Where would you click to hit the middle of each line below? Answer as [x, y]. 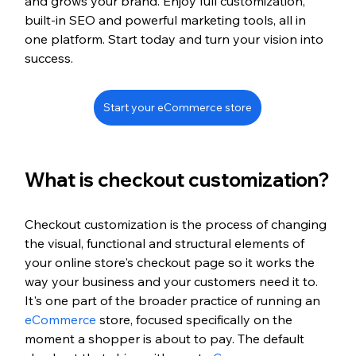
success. [48, 58]
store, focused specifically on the [195, 320]
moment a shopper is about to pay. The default [166, 339]
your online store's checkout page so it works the [171, 263]
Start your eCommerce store [178, 108]
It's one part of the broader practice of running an [174, 301]
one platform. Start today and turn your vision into [175, 39]
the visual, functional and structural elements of [166, 244]
